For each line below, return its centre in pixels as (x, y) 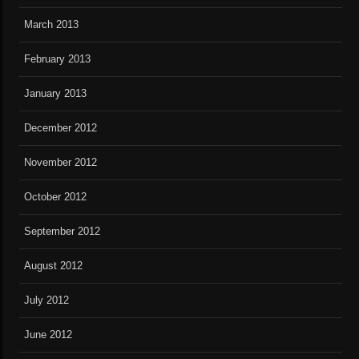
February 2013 (58, 59)
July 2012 (47, 301)
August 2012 (54, 266)
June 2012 (48, 335)
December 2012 (61, 128)
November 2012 (61, 163)
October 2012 (56, 197)
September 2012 (63, 232)
